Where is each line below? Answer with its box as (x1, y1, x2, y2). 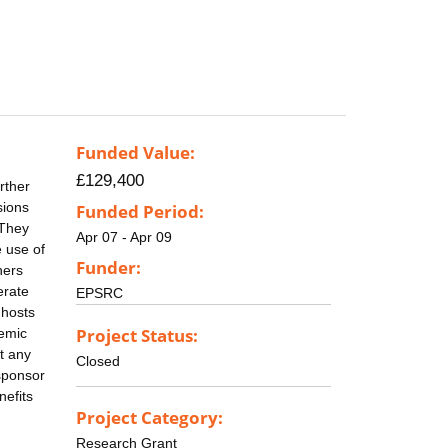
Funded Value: (76, 141, 195, 165)
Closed (76, 352, 120, 369)
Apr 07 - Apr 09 (76, 229, 172, 246)
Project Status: (76, 323, 198, 347)
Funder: (76, 255, 141, 279)
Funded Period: (76, 200, 204, 224)
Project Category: (76, 405, 223, 429)
